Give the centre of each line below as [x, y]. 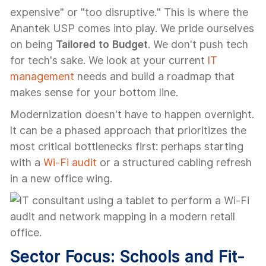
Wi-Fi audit [70, 162]
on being [33, 44]
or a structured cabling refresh [174, 162]
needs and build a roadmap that [154, 76]
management [42, 76]
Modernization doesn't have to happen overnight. [132, 114]
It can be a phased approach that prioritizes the [128, 130]
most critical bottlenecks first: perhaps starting [127, 146]
